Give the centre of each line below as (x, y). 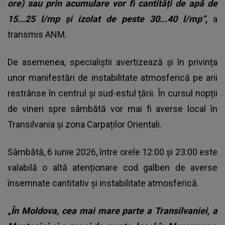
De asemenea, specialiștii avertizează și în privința (113, 62)
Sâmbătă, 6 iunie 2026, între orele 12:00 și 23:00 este (113, 152)
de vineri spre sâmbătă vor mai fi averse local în (113, 109)
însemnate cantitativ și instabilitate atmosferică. (103, 183)
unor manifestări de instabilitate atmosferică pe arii (113, 78)
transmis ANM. (37, 35)
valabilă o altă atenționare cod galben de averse (113, 168)
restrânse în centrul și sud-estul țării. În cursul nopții (113, 93)
